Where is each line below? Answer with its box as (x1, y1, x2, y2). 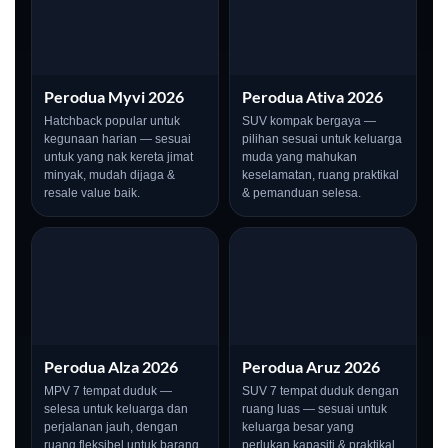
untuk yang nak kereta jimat (44, 150, 193, 165)
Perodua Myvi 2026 (44, 87, 184, 107)
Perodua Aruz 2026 (242, 356, 380, 376)
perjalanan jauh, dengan (44, 419, 178, 434)
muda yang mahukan (242, 150, 357, 165)
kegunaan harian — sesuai (44, 132, 191, 147)
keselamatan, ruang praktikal (242, 168, 399, 183)
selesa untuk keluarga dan (44, 401, 188, 416)
